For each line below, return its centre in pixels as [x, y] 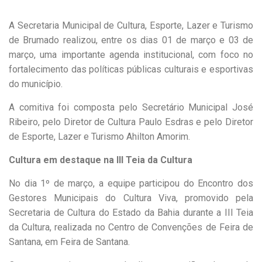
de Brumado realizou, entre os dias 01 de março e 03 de [131, 40]
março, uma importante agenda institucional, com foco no [131, 54]
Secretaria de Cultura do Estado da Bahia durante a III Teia [131, 212]
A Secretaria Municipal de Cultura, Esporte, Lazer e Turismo [131, 25]
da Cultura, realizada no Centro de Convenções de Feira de [131, 227]
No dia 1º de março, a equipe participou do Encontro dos [131, 183]
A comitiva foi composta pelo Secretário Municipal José [131, 107]
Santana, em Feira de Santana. [69, 242]
